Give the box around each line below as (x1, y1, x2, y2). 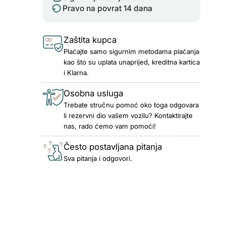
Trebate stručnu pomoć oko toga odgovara (63, 100, 199, 109)
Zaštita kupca (63, 34, 117, 45)
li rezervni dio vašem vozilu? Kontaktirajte (63, 111, 193, 120)
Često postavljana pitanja (63, 141, 162, 152)
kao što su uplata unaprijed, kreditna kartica (63, 58, 200, 66)
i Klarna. (63, 68, 89, 77)
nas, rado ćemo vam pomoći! (63, 122, 156, 130)
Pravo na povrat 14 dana (62, 4, 152, 14)
